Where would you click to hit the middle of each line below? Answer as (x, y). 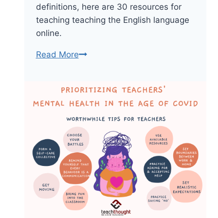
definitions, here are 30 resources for (109, 7)
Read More (57, 55)
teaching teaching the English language (112, 20)
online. (49, 33)
